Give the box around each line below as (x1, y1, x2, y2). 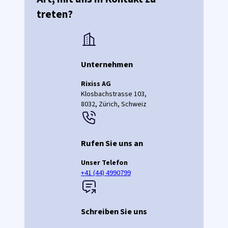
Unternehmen (81, 58, 133, 71)
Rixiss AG (81, 79, 111, 90)
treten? (37, 7, 73, 22)
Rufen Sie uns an (81, 137, 143, 150)
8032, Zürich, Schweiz (81, 99, 147, 110)
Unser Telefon (81, 158, 128, 168)
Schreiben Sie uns (81, 206, 147, 218)
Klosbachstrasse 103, (81, 89, 147, 100)
